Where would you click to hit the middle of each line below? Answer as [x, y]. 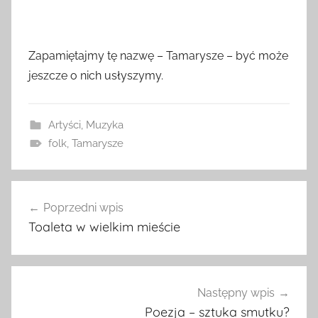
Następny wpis [236, 293]
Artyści [64, 125]
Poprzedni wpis [83, 207]
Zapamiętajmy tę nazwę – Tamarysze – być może [158, 55]
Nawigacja [57, 193]
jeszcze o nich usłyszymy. [96, 75]
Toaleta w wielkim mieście [104, 226]
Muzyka [104, 125]
